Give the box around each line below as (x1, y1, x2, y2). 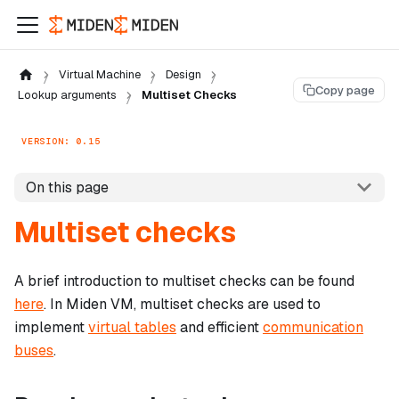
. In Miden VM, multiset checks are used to (44, 295, 321, 314)
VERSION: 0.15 (21, 134, 101, 147)
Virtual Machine (58, 67, 141, 82)
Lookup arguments (18, 87, 117, 102)
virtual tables (88, 318, 176, 338)
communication (263, 318, 363, 338)
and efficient (176, 318, 263, 338)
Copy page (315, 82, 375, 98)
